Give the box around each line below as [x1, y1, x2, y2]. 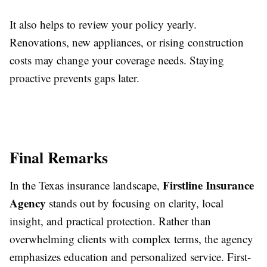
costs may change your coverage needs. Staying [10, 52, 224, 68]
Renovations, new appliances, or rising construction [10, 35, 244, 50]
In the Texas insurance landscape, [10, 178, 163, 193]
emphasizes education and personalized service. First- [10, 249, 251, 265]
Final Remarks [10, 146, 108, 169]
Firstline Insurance [163, 177, 254, 194]
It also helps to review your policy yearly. [10, 17, 197, 32]
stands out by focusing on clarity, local [46, 195, 223, 211]
